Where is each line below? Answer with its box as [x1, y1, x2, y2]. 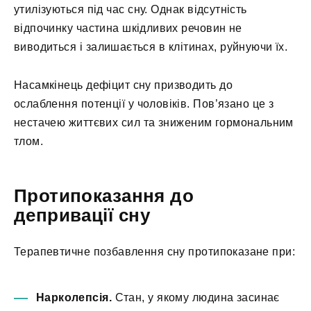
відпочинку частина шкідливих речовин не [14, 22, 242, 35]
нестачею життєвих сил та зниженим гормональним [14, 116, 294, 128]
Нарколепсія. [36, 291, 112, 303]
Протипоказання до [14, 185, 194, 205]
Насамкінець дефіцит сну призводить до [14, 78, 233, 91]
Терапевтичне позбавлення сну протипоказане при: [14, 246, 296, 258]
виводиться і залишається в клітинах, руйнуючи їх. [14, 41, 288, 53]
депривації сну [14, 205, 150, 225]
